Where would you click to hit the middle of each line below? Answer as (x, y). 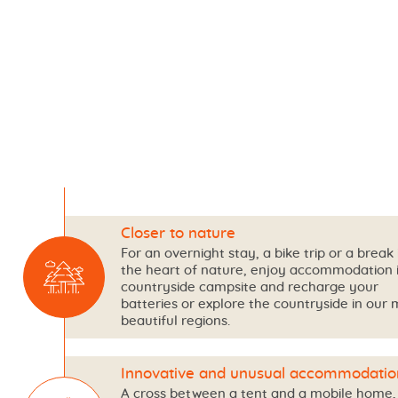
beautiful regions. (175, 321)
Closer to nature (178, 233)
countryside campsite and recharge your (249, 287)
